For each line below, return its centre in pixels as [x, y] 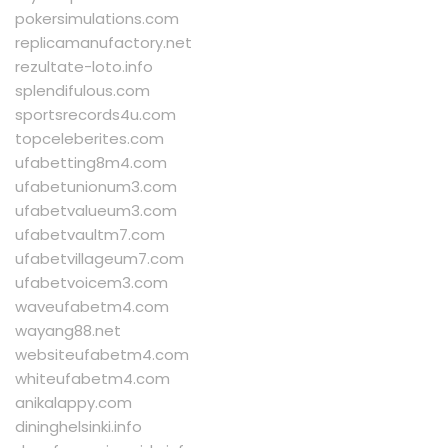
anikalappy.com [73, 403]
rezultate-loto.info [84, 67]
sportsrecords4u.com [95, 115]
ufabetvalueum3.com [96, 211]
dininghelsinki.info [78, 427]
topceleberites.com [89, 139]
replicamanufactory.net [103, 43]
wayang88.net [68, 331]
